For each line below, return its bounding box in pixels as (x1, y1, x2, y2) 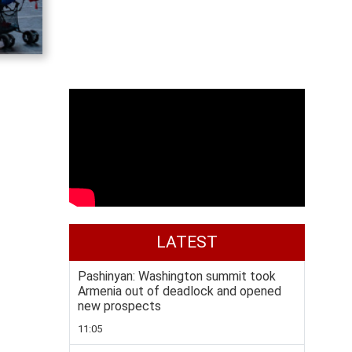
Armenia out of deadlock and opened (78, 284, 281, 299)
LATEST (156, 233, 218, 251)
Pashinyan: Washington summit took (78, 269, 276, 284)
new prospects (78, 299, 161, 313)
